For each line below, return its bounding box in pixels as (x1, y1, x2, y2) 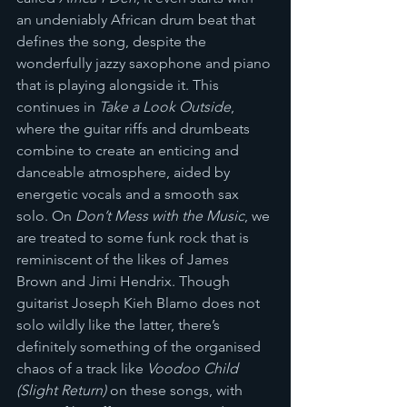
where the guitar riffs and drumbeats (16, 120, 253, 137)
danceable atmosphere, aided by (16, 164, 233, 181)
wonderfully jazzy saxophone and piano (16, 55, 274, 72)
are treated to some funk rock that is (16, 229, 253, 246)
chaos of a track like (16, 360, 147, 377)
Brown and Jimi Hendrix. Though (16, 273, 233, 290)
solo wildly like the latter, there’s (16, 316, 223, 333)
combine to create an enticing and (16, 142, 243, 159)
